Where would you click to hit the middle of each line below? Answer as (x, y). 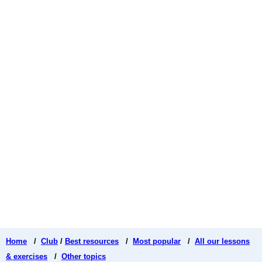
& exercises (27, 256)
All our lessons (222, 241)
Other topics (84, 256)
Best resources (92, 241)
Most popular (157, 241)
